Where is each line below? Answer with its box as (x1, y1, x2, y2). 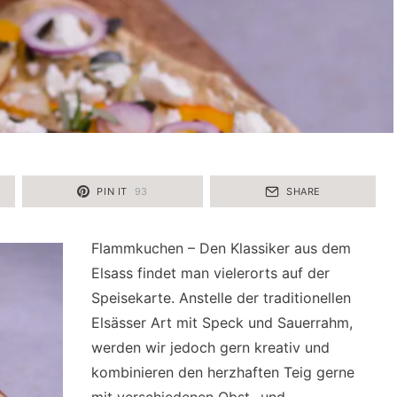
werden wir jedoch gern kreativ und (91, 339, 330, 356)
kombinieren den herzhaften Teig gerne (91, 363, 354, 381)
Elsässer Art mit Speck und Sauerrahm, (91, 314, 353, 331)
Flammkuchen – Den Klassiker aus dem (91, 239, 351, 257)
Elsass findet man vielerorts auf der (91, 264, 330, 282)
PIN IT (97, 184, 128, 198)
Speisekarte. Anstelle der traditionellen (91, 289, 351, 307)
